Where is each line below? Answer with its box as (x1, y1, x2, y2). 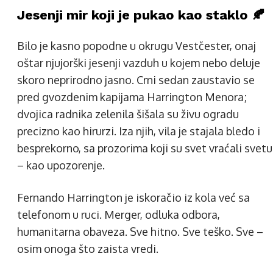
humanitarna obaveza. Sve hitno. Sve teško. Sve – (17, 225, 263, 238)
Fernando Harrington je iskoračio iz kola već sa (17, 191, 250, 204)
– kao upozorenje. (17, 158, 105, 172)
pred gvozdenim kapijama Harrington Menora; (17, 90, 247, 104)
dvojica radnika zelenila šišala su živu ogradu (17, 107, 239, 121)
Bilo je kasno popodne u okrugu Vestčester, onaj (17, 39, 256, 52)
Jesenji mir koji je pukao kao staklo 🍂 (17, 7, 265, 23)
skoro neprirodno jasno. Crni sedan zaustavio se (17, 73, 255, 87)
